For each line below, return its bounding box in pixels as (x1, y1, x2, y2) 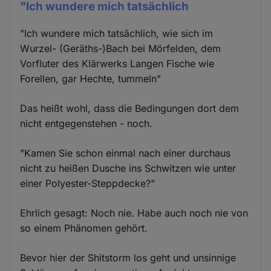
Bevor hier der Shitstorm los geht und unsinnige (20, 252, 237, 264)
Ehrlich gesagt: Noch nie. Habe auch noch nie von (20, 207, 249, 220)
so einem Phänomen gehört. (20, 222, 148, 235)
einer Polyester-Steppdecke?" (20, 177, 155, 190)
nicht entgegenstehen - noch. (20, 117, 153, 130)
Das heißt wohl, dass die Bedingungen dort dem (20, 102, 240, 115)
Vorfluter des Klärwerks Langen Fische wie (20, 57, 215, 70)
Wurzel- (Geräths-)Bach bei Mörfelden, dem (20, 42, 221, 55)
